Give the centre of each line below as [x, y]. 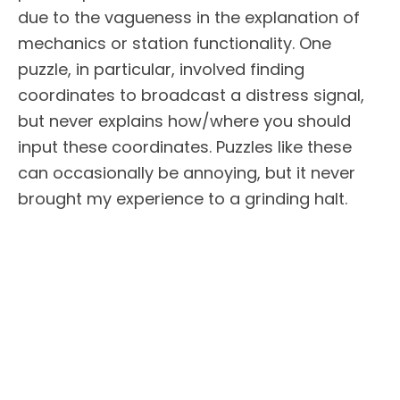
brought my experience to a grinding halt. [183, 199]
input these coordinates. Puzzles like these [185, 147]
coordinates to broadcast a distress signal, [191, 96]
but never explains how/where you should [184, 121]
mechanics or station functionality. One [175, 44]
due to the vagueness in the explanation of [189, 18]
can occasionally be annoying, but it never [187, 173]
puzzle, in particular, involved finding [161, 70]
